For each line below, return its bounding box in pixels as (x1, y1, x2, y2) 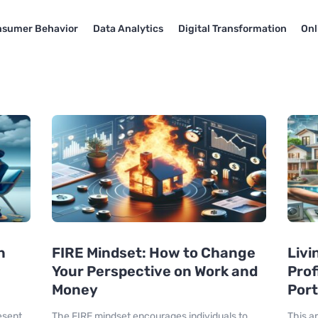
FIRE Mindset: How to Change (51, 244, 256, 262)
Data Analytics (92, 23, 163, 35)
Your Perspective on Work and (51, 263, 258, 280)
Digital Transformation (177, 23, 287, 35)
